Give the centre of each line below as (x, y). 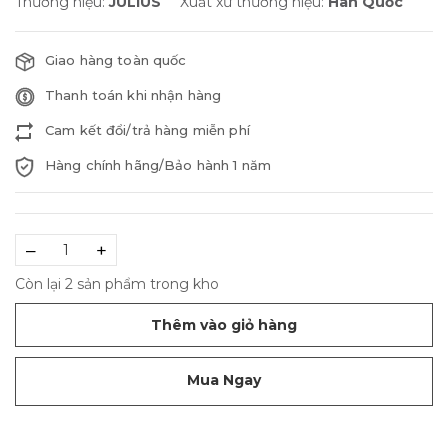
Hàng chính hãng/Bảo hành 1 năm (158, 165)
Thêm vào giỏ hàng (224, 324)
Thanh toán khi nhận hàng (133, 95)
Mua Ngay (224, 380)
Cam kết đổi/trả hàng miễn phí (147, 130)
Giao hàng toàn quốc (116, 60)
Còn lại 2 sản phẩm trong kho (117, 284)
